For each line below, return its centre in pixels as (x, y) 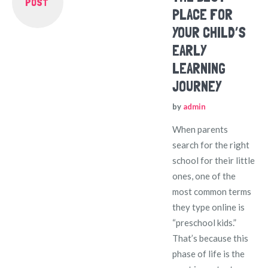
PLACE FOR (203, 14)
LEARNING (199, 68)
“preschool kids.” (205, 222)
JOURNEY (197, 86)
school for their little (214, 160)
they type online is (209, 207)
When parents (200, 129)
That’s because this (211, 238)
